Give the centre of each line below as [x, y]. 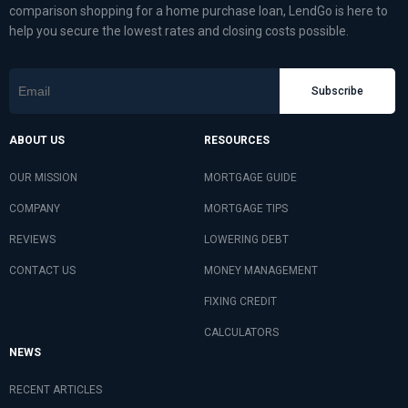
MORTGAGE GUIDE [250, 177]
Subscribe [337, 92]
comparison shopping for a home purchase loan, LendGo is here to [199, 11]
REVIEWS [32, 239]
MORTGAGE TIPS [246, 208]
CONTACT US [42, 270]
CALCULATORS [241, 332]
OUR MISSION [43, 177]
